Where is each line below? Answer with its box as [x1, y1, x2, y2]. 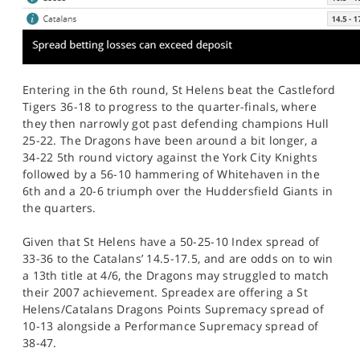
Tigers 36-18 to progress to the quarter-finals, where [22, 99, 317, 114]
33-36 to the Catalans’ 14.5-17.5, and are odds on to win [22, 251, 333, 266]
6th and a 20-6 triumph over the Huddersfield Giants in [22, 183, 333, 198]
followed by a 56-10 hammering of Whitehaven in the [22, 166, 320, 182]
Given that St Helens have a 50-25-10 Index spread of [22, 234, 320, 249]
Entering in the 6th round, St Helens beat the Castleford [22, 82, 336, 97]
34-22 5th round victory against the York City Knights [22, 149, 317, 165]
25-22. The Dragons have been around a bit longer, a [22, 133, 318, 148]
